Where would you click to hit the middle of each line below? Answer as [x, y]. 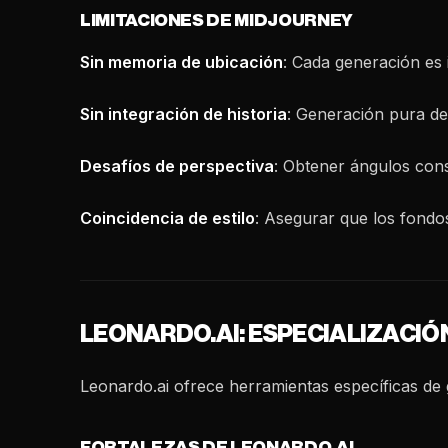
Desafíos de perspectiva [177, 166]
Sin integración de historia [183, 114]
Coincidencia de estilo [167, 218]
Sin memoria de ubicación [181, 62]
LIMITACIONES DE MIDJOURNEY [216, 20]
